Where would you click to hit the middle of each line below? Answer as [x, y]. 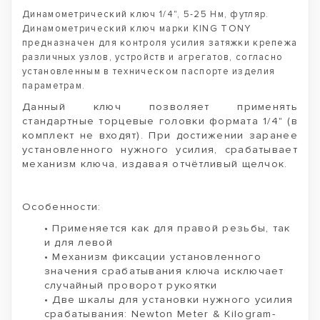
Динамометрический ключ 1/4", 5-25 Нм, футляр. [146, 14]
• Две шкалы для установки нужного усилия [169, 300]
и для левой [78, 242]
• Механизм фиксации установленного [152, 257]
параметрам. [54, 86]
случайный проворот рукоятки [131, 285]
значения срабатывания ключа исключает [164, 271]
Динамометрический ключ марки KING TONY [137, 29]
